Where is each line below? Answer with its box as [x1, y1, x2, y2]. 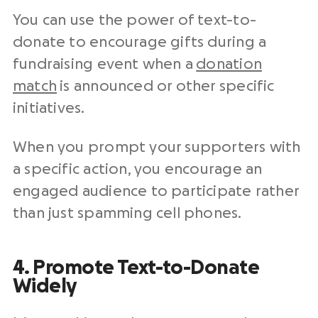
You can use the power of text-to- [13, 13, 256, 28]
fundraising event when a [13, 57, 197, 72]
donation [196, 57, 262, 72]
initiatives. [13, 101, 85, 116]
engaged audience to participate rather [13, 184, 299, 199]
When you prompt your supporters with [13, 140, 301, 155]
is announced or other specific [57, 79, 275, 94]
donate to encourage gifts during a [13, 35, 267, 50]
